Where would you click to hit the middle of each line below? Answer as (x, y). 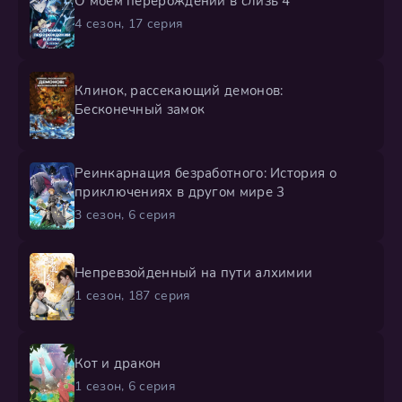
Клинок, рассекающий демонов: (179, 91)
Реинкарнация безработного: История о (205, 173)
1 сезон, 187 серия (133, 296)
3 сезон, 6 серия (125, 214)
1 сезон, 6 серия (125, 387)
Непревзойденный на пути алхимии (194, 273)
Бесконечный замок (140, 110)
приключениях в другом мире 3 (180, 192)
